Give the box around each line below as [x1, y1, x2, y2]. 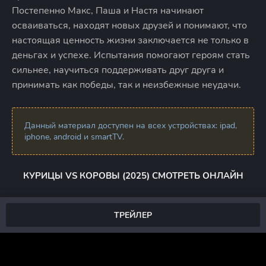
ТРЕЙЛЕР [114, 209, 152, 221]
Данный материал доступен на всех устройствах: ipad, [24, 120, 237, 131]
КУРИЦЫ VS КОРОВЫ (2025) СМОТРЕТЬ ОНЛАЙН [23, 170, 243, 182]
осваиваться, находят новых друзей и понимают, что [12, 19, 247, 32]
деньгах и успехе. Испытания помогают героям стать [12, 49, 250, 62]
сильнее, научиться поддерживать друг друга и [12, 64, 224, 77]
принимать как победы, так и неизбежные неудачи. [12, 78, 241, 91]
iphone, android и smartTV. [24, 131, 124, 142]
